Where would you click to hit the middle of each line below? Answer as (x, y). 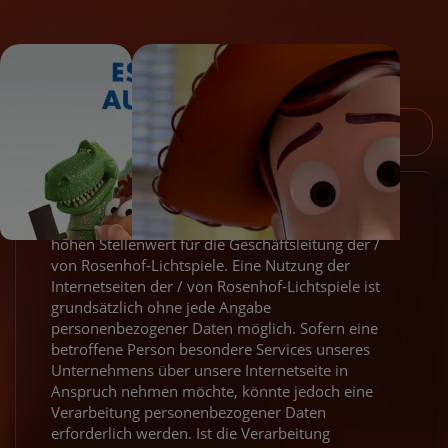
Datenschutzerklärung (175, 131)
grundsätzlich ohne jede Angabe (161, 306)
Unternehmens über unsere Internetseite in (199, 369)
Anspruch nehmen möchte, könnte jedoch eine (212, 390)
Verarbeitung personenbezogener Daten (188, 411)
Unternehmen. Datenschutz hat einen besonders (217, 222)
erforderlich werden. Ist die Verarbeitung (190, 432)
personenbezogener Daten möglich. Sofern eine (214, 327)
